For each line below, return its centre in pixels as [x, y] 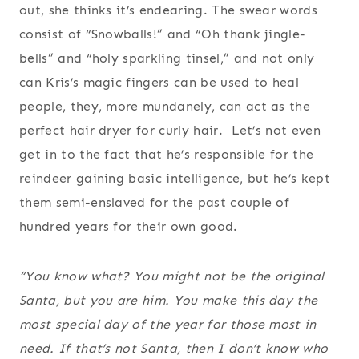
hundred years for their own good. [129, 227]
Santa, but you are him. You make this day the [169, 301]
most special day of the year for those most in [168, 325]
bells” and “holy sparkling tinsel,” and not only [167, 58]
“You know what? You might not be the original [172, 276]
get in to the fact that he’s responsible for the [167, 155]
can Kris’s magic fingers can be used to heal [159, 83]
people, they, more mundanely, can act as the [165, 107]
